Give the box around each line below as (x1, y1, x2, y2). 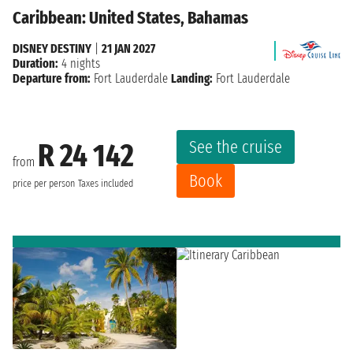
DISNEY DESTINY (13, 40, 91, 56)
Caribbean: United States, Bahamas (13, 6, 248, 28)
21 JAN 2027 (102, 40, 155, 56)
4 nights (58, 55, 100, 71)
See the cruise (189, 136, 282, 158)
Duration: (13, 55, 58, 71)
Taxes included (78, 177, 133, 191)
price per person (13, 177, 75, 191)
